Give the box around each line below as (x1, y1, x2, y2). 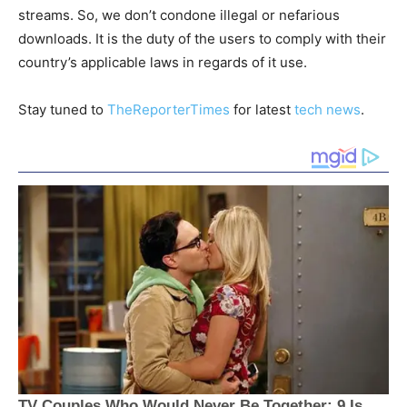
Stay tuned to (18, 101, 107, 119)
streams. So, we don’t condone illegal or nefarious (18, 6, 340, 25)
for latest (233, 101, 294, 119)
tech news (294, 101, 361, 119)
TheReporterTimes (107, 101, 233, 119)
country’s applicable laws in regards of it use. (18, 54, 307, 72)
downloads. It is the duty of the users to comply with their (18, 30, 386, 48)
